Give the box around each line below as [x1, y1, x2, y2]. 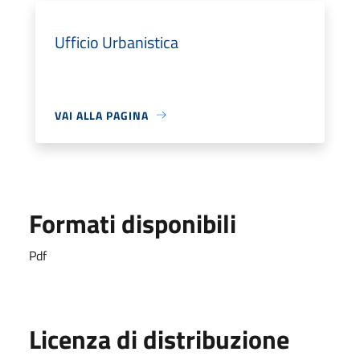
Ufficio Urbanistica [55, 29, 178, 55]
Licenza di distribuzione [29, 319, 289, 358]
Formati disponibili [29, 203, 236, 243]
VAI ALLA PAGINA [55, 106, 149, 124]
